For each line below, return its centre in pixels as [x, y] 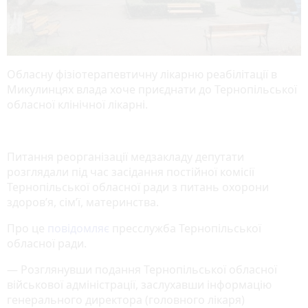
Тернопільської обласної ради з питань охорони [138, 187]
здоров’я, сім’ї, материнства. [83, 202]
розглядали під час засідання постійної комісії [131, 172]
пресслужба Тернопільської [185, 228]
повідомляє [78, 228]
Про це [27, 228]
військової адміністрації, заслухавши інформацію [139, 284]
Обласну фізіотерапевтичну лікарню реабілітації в [142, 74]
